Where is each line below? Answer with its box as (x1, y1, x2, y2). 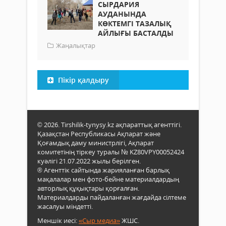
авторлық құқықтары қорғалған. (37, 183, 139, 193)
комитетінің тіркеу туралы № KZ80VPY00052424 (37, 147, 184, 156)
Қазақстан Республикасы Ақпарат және (37, 129, 160, 138)
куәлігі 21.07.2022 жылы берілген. (37, 156, 141, 165)
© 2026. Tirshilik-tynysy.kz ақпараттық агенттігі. (37, 120, 182, 129)
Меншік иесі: (37, 215, 79, 225)
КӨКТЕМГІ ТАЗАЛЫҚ (98, 18, 172, 28)
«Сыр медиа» (79, 215, 120, 225)
